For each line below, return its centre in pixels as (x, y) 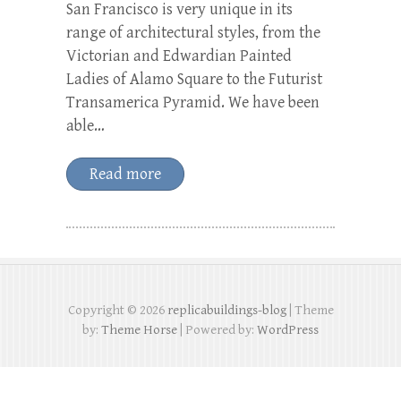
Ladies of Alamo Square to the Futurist (194, 79)
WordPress (288, 329)
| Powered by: (217, 329)
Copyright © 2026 (117, 310)
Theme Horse (139, 329)
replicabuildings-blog (226, 310)
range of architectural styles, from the (193, 32)
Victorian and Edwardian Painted (179, 55)
